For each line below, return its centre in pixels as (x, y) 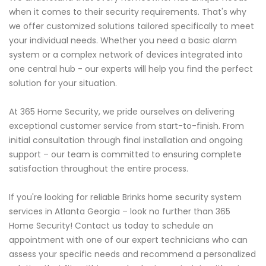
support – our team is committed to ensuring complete (125, 155)
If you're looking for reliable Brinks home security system (125, 197)
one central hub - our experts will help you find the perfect (131, 69)
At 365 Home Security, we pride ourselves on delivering (122, 112)
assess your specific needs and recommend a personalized (132, 254)
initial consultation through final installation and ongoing (126, 140)
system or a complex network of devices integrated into (126, 55)
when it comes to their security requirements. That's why (128, 12)
